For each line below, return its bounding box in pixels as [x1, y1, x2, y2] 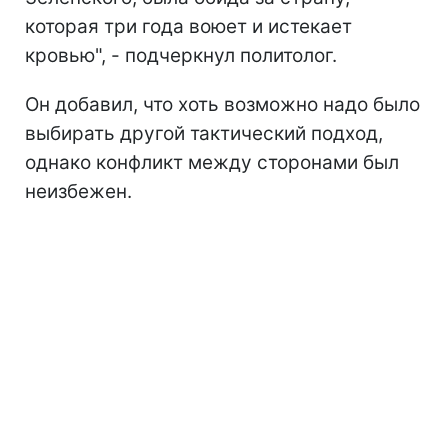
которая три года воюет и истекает [25, 14, 352, 38]
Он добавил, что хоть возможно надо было [25, 92, 420, 116]
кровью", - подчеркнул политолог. [25, 43, 337, 67]
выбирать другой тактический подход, [25, 121, 383, 145]
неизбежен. [25, 179, 132, 203]
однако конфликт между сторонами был [25, 150, 399, 174]
